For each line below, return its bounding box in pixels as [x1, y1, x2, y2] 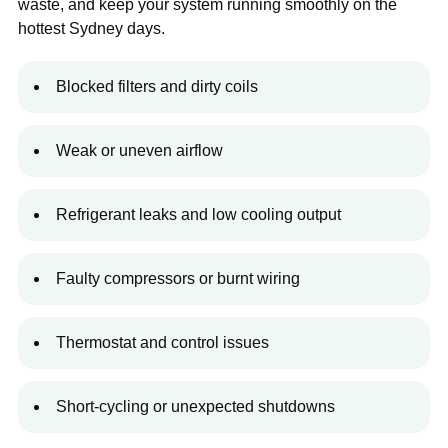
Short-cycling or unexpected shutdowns [56, 398, 335, 416]
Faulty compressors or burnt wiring [56, 270, 300, 288]
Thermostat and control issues [56, 334, 269, 352]
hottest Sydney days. [18, 20, 165, 38]
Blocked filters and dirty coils [56, 78, 258, 96]
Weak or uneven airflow [56, 142, 223, 160]
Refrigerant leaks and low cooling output [56, 206, 341, 224]
